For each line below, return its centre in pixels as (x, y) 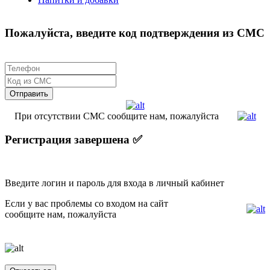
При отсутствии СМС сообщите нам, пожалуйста (116, 116)
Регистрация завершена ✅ (74, 139)
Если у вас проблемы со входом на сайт (86, 204)
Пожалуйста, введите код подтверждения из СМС (135, 33)
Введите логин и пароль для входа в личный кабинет (115, 183)
